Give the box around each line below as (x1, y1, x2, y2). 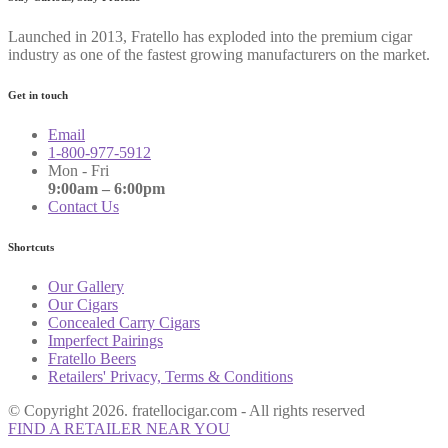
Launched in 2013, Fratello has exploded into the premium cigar (8, 28, 412, 46)
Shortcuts (8, 240, 54, 253)
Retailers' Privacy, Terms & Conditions (48, 367, 293, 385)
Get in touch (8, 89, 68, 101)
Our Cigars (48, 295, 118, 313)
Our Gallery (48, 277, 124, 295)
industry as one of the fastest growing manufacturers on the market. (8, 46, 430, 64)
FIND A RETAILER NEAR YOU (8, 419, 230, 437)
